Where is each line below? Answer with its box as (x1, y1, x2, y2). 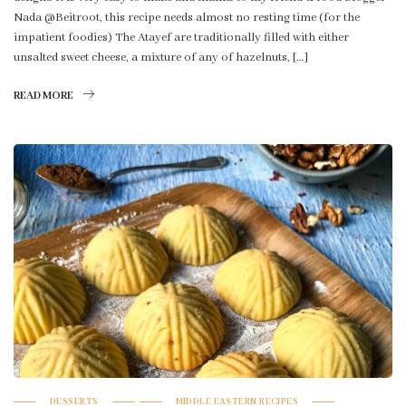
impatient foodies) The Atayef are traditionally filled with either (14, 30, 349, 46)
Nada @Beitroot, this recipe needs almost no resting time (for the (14, 10, 360, 26)
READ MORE (14, 89, 73, 103)
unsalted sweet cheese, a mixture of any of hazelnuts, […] (14, 50, 308, 66)
